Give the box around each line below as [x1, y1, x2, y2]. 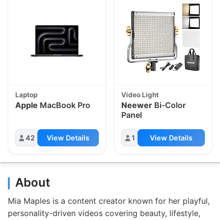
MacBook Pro [38, 100, 91, 110]
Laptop [15, 90, 38, 99]
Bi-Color [152, 100, 186, 110]
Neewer [121, 100, 153, 110]
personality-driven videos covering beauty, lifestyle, [8, 208, 200, 218]
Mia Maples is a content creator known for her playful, [8, 195, 210, 206]
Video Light [121, 90, 159, 99]
